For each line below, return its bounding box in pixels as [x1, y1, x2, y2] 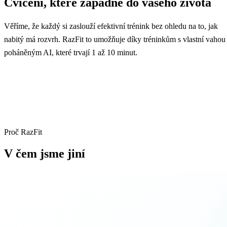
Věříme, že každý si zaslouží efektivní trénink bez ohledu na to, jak [4, 21, 218, 30]
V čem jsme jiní [4, 146, 85, 160]
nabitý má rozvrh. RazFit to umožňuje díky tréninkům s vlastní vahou [4, 34, 225, 44]
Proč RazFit [4, 127, 42, 136]
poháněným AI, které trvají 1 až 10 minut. [4, 48, 137, 57]
